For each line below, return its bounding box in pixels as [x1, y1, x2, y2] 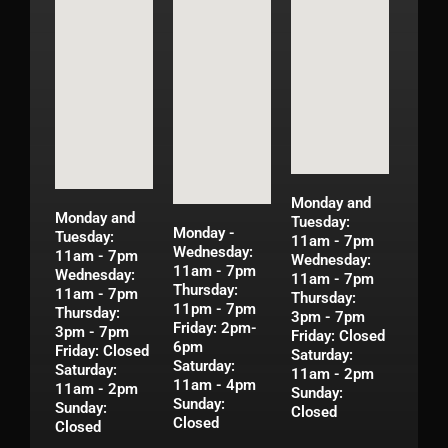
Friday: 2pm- [173, 319, 258, 338]
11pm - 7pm [173, 300, 257, 319]
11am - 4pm [173, 376, 257, 395]
